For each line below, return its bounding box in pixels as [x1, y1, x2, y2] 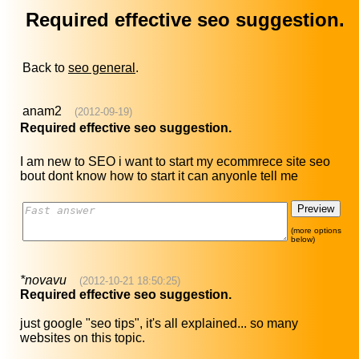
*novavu [20, 273, 67, 288]
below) [291, 235, 315, 244]
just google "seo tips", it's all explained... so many [20, 317, 298, 331]
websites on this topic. [20, 331, 145, 345]
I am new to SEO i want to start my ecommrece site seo [20, 155, 330, 169]
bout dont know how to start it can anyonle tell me [20, 169, 298, 184]
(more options [291, 226, 341, 236]
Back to [22, 61, 68, 75]
